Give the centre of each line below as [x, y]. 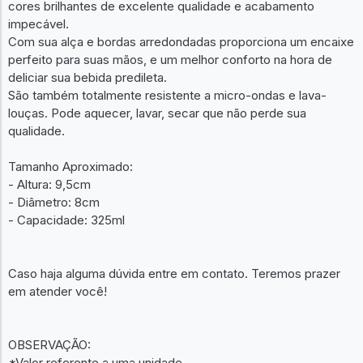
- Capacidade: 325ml [66, 220]
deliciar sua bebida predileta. [88, 77]
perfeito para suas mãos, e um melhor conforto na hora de [170, 59]
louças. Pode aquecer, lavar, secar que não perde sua [157, 113]
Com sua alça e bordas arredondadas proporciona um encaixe [181, 41]
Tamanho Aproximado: [70, 166]
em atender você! [58, 291]
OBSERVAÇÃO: [49, 344]
